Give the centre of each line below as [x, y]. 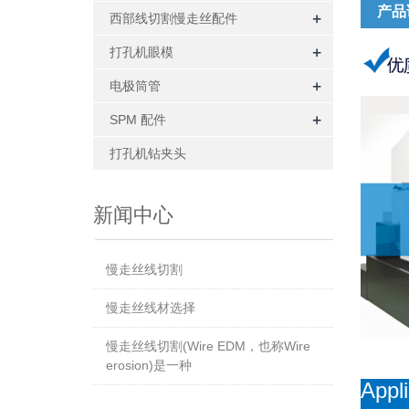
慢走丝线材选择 [151, 308]
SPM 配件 [138, 120]
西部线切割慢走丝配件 [173, 18]
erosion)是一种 [149, 365]
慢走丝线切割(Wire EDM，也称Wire [208, 346]
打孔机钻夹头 [148, 153]
